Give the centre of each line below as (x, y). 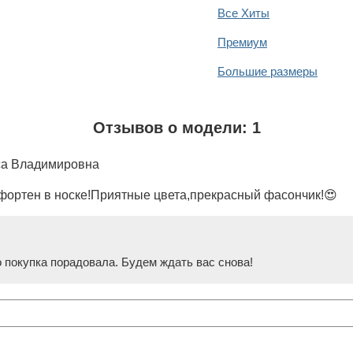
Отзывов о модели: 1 (176, 127)
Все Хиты (243, 13)
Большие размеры (268, 71)
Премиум (242, 42)
